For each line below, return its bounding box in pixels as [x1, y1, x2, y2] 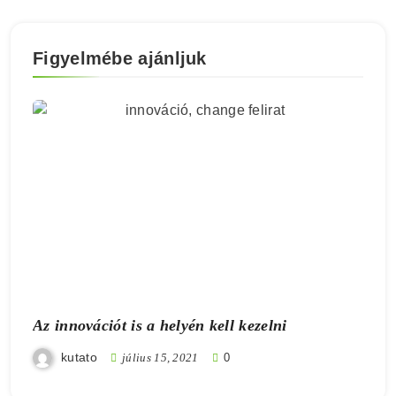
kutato [61, 349, 97, 364]
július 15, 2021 [122, 350, 199, 364]
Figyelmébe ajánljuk [33, 49, 207, 69]
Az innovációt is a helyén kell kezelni [33, 316, 287, 334]
